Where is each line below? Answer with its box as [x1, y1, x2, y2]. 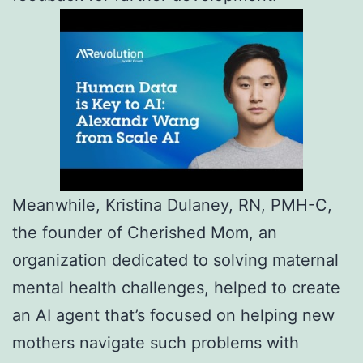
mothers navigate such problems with [12, 333, 299, 353]
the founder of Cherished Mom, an [12, 223, 277, 243]
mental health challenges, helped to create [12, 278, 340, 298]
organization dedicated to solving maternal [12, 250, 339, 271]
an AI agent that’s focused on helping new [12, 305, 335, 326]
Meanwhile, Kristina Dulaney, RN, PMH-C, [12, 195, 332, 216]
